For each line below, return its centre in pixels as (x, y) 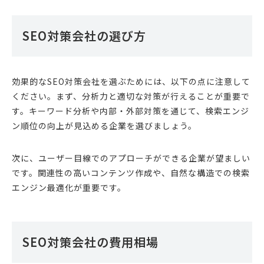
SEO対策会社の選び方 (84, 36)
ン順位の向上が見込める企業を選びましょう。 (104, 126)
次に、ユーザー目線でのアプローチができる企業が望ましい (131, 158)
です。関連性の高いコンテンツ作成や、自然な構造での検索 (131, 173)
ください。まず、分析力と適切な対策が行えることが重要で (131, 96)
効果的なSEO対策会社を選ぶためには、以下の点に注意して (131, 82)
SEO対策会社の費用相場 (90, 242)
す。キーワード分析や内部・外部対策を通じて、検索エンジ (131, 111)
